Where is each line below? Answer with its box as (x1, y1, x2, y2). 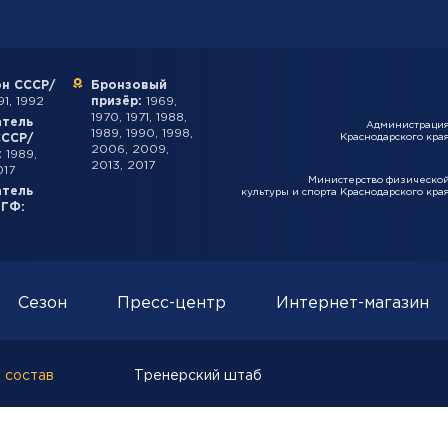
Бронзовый (91, 79, 167, 91)
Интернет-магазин (276, 296, 429, 311)
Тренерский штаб (134, 370, 262, 382)
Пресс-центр (117, 296, 226, 311)
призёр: (91, 95, 142, 107)
